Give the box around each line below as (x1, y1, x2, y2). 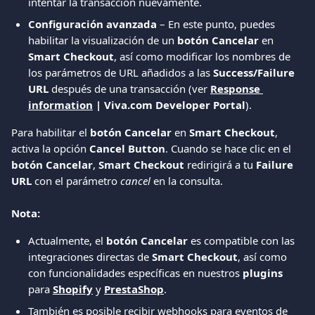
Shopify (53, 282, 93, 296)
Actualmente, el (28, 233, 106, 247)
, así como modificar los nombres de (114, 49, 293, 63)
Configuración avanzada (28, 17, 157, 31)
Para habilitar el (11, 125, 90, 139)
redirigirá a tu (184, 157, 256, 172)
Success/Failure (213, 65, 297, 79)
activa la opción (11, 141, 89, 155)
